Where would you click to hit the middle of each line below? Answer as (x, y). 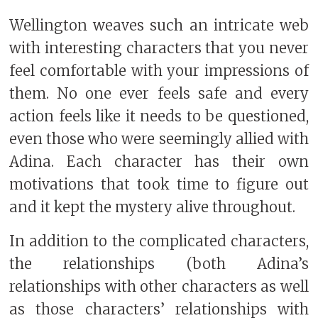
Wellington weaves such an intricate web (159, 26)
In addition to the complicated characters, (159, 241)
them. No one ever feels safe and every (159, 94)
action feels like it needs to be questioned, (159, 117)
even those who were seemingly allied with (159, 139)
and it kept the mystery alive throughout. (153, 208)
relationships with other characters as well (159, 286)
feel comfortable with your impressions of (159, 71)
